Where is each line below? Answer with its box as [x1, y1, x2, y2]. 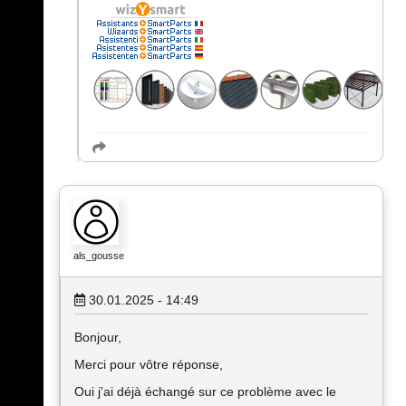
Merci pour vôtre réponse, [74, 357, 223, 372]
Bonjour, [74, 330, 121, 345]
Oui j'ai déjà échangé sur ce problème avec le [74, 384, 336, 400]
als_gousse [73, 250, 124, 262]
